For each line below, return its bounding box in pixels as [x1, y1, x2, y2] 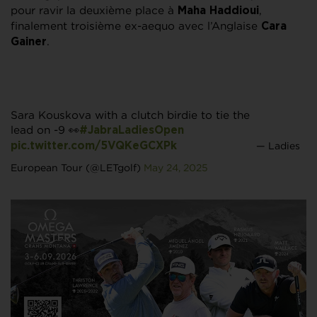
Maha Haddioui [178, 5, 259, 16]
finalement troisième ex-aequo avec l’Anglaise [11, 19, 258, 32]
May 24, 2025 [144, 161, 208, 173]
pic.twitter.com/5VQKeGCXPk [11, 140, 177, 151]
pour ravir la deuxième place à [11, 4, 178, 16]
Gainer [11, 36, 47, 47]
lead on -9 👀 [11, 123, 79, 136]
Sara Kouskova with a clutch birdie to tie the [11, 108, 250, 121]
